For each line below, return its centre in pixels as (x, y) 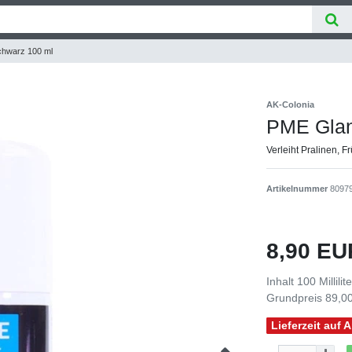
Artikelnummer (298, 188)
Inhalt (282, 281)
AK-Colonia (290, 104)
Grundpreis (296, 297)
